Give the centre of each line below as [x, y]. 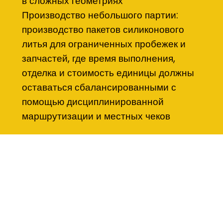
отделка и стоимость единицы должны [108, 73]
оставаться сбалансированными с [99, 88]
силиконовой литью [65, 207]
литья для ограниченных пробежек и [104, 44]
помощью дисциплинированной [93, 102]
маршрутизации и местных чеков [96, 116]
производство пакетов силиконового [103, 30]
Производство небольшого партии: [100, 15]
